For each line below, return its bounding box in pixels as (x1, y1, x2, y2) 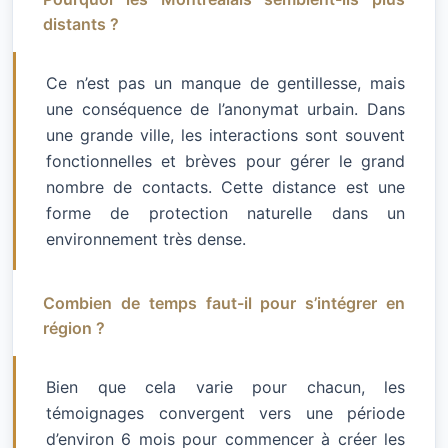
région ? (43, 318, 105, 339)
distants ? (43, 14, 119, 35)
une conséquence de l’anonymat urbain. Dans (46, 99, 405, 120)
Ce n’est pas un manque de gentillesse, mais (46, 73, 405, 94)
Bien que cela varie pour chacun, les (46, 377, 405, 398)
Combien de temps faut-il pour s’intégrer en (43, 293, 405, 314)
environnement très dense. (46, 229, 246, 250)
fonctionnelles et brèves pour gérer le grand (46, 151, 405, 172)
